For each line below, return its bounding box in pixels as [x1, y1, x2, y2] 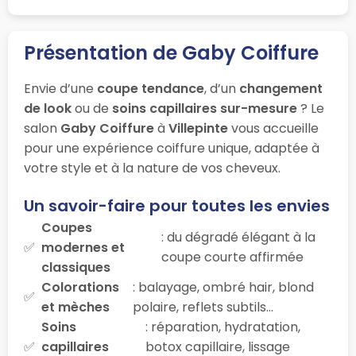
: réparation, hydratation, [145, 317, 301, 336]
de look [24, 99, 72, 118]
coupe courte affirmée [161, 248, 304, 267]
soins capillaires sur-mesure [112, 99, 297, 118]
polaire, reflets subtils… [133, 297, 274, 316]
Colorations [41, 277, 119, 296]
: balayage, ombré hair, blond [133, 277, 315, 296]
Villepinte [168, 118, 228, 137]
